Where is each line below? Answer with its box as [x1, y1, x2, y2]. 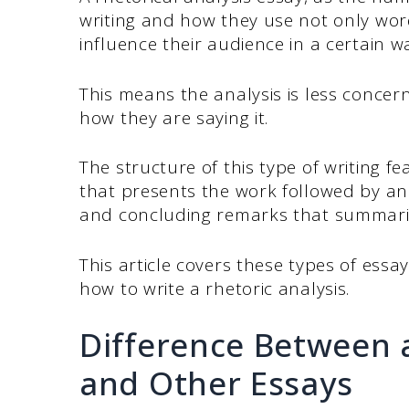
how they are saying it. [79, 105, 269, 130]
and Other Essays [79, 362, 353, 405]
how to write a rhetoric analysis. [79, 276, 351, 300]
